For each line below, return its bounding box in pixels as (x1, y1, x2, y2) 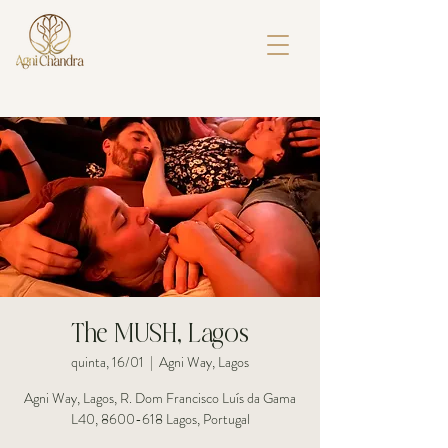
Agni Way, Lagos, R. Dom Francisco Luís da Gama (24, 388, 296, 408)
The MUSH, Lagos (71, 321, 249, 349)
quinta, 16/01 (71, 352, 144, 372)
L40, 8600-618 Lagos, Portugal (70, 409, 250, 429)
